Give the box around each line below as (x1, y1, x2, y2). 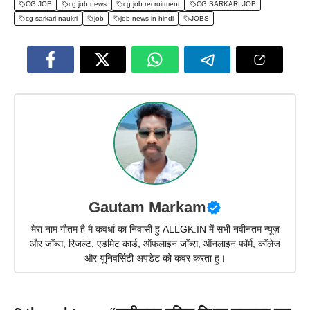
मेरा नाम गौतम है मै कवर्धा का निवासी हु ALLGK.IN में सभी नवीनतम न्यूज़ (30, 223, 280, 235)
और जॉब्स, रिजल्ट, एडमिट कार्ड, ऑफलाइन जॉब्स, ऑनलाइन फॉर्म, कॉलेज (30, 237, 280, 249)
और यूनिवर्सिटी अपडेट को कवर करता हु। (84, 252, 226, 264)
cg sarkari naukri (26, 15, 77, 23)
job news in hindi (120, 15, 174, 23)
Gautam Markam (89, 198, 206, 216)
